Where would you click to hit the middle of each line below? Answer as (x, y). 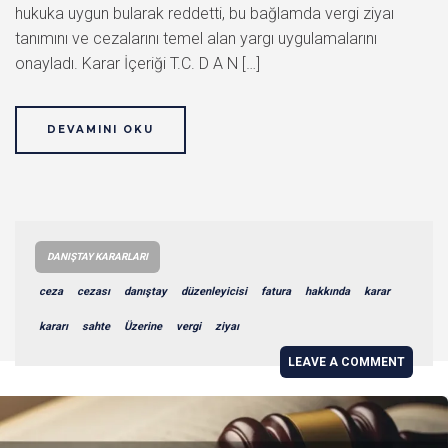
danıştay (145, 291)
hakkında (327, 291)
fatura (276, 291)
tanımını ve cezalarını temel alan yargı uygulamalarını (196, 38)
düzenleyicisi (214, 291)
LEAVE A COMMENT (346, 361)
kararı (53, 326)
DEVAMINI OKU (100, 129)
